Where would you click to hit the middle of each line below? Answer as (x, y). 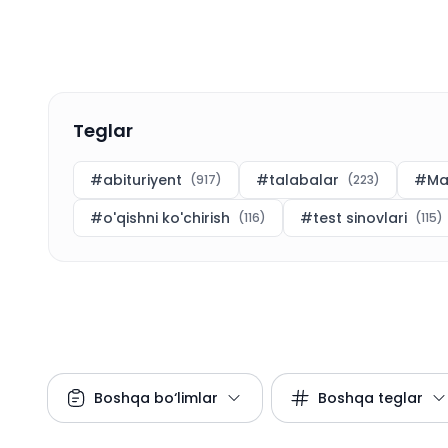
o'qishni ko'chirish (166, 218)
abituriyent (142, 180)
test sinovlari (360, 218)
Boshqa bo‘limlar (156, 398)
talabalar (304, 180)
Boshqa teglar (370, 398)
